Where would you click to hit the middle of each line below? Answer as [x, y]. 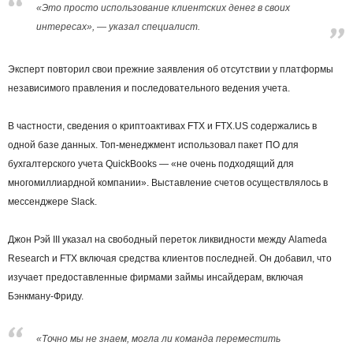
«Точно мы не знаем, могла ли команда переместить [158, 338]
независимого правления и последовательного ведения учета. [149, 88]
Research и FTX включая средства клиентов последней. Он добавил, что [170, 258]
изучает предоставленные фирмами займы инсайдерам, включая [156, 277]
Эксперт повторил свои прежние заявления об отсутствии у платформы [171, 69]
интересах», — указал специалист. [118, 26]
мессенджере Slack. [52, 201]
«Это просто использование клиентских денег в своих [163, 7]
